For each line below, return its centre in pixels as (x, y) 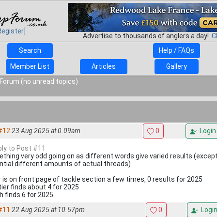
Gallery (176, 66)
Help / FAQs (176, 50)
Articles (103, 66)
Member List (30, 66)
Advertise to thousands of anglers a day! (147, 36)
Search (30, 50)
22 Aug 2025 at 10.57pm (48, 210)
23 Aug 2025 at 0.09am (46, 131)
